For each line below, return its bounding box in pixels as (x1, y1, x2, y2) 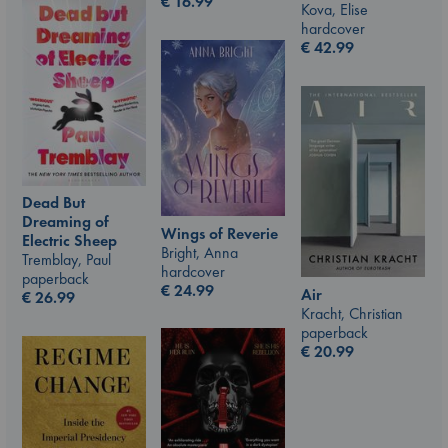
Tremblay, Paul (22, 249, 111, 271)
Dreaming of (22, 211, 109, 233)
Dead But (22, 192, 85, 214)
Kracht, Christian (301, 302, 403, 324)
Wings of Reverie (161, 222, 278, 244)
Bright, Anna (161, 241, 238, 263)
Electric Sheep (22, 230, 117, 252)
